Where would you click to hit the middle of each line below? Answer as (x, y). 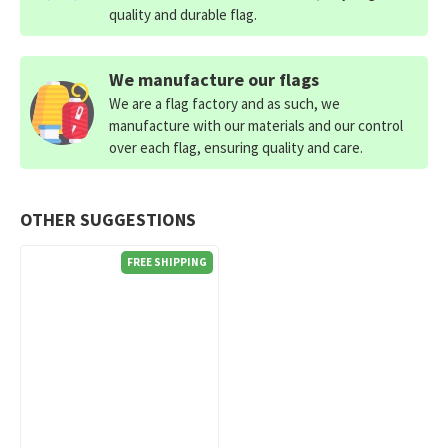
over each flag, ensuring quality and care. (236, 148)
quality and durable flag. (183, 15)
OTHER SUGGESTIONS (108, 220)
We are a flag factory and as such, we (224, 104)
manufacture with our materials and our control (256, 126)
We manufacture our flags (214, 80)
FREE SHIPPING (166, 262)
